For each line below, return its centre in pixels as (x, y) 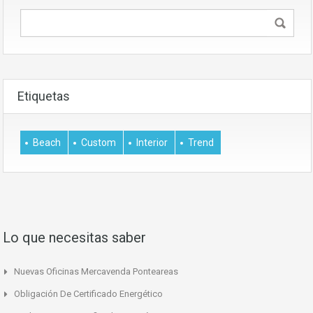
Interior (152, 142)
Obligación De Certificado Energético (88, 293)
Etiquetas (44, 96)
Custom (99, 142)
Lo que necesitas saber (74, 237)
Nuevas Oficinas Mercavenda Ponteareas (96, 271)
